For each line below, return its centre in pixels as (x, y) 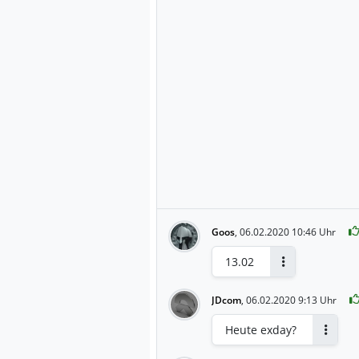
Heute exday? (261, 329)
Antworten (305, 275)
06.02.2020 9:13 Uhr (291, 300)
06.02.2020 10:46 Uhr (288, 232)
